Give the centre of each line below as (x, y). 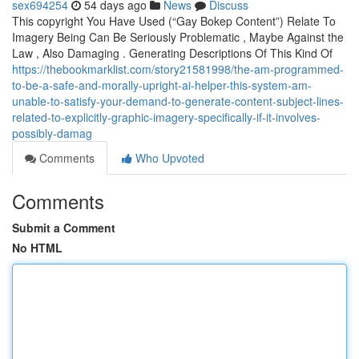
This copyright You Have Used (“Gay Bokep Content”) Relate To (174, 21)
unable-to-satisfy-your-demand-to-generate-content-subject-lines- (178, 101)
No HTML (37, 248)
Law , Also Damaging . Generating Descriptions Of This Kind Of (172, 53)
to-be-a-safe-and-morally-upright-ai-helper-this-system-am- (162, 85)
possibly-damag (52, 133)
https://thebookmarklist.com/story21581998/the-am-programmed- (178, 69)
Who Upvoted (168, 158)
